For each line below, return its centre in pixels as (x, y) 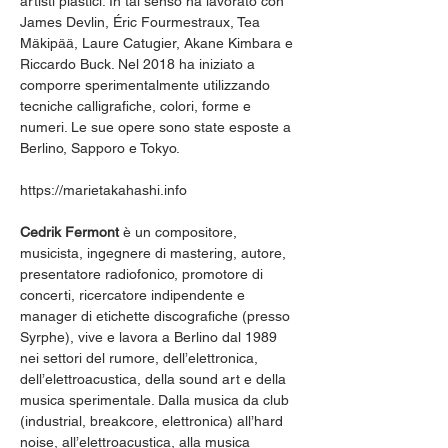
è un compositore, (180, 232)
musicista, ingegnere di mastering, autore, (155, 253)
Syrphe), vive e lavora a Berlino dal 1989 (150, 337)
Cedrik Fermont (69, 232)
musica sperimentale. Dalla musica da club (156, 400)
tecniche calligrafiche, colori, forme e (137, 106)
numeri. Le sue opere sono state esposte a (157, 127)
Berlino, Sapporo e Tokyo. (100, 148)
